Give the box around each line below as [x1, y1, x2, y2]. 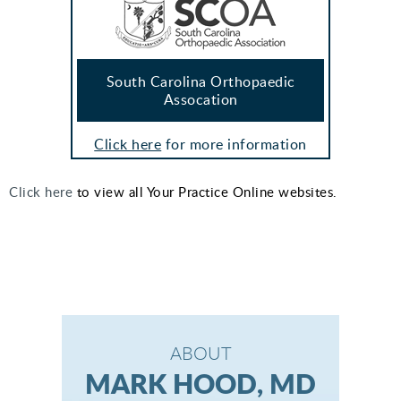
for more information [161, 134, 307, 155]
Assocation [163, 90, 238, 110]
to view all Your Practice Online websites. [73, 183, 337, 201]
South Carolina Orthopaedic [106, 72, 295, 92]
